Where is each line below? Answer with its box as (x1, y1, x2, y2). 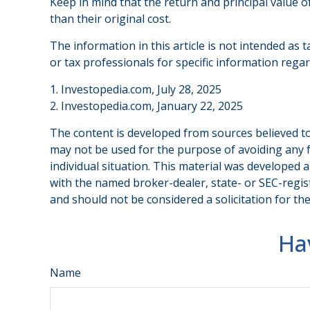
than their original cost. (50, 11, 171, 27)
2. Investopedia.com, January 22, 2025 (50, 98, 243, 114)
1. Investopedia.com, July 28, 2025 (50, 82, 221, 98)
